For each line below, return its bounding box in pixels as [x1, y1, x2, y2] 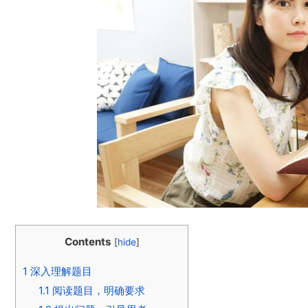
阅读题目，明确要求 [49, 284, 145, 298]
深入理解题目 [27, 265, 92, 278]
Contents [64, 235, 111, 249]
